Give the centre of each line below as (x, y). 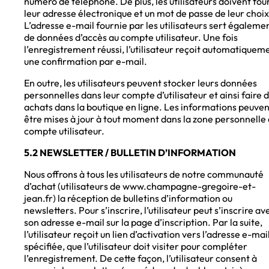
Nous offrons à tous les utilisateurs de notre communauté (144, 174)
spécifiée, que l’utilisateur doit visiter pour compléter (136, 246)
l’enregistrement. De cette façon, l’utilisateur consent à (141, 258)
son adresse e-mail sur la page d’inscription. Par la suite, (143, 222)
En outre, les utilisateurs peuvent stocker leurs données (141, 83)
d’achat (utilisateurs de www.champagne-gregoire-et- (140, 186)
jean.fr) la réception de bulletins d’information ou (128, 198)
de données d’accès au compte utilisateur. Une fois (131, 38)
